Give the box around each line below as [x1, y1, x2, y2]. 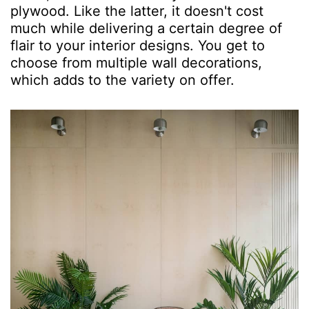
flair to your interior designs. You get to [10, 37, 265, 54]
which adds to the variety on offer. [10, 72, 239, 89]
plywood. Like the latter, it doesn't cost [10, 3, 263, 20]
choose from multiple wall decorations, [10, 54, 262, 72]
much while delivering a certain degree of [10, 20, 282, 37]
